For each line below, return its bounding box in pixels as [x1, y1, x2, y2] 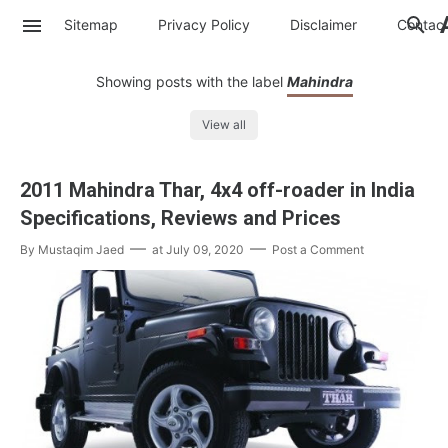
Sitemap [64, 15, 118, 33]
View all [202, 117, 246, 133]
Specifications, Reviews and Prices [20, 206, 341, 231]
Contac [397, 15, 444, 33]
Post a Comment [272, 242, 364, 258]
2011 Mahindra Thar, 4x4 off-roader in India [20, 178, 415, 203]
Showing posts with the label [95, 73, 287, 90]
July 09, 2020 [166, 242, 244, 258]
